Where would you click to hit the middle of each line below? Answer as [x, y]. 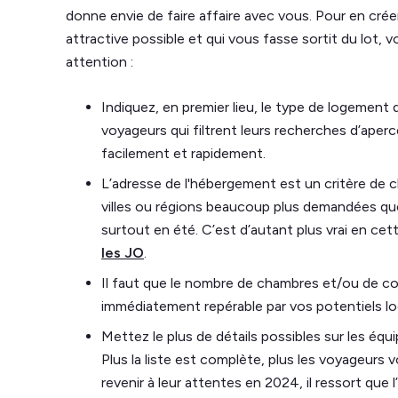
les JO [123, 253]
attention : [101, 62]
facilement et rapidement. [185, 153]
